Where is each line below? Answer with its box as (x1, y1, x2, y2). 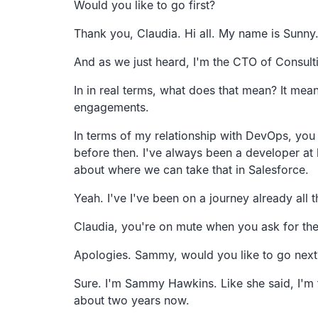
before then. (74, 145, 139, 160)
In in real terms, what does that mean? (74, 82, 277, 97)
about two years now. (74, 292, 190, 307)
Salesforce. (248, 162, 309, 177)
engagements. (74, 99, 149, 114)
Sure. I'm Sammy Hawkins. (74, 275, 217, 290)
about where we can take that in (74, 162, 245, 177)
